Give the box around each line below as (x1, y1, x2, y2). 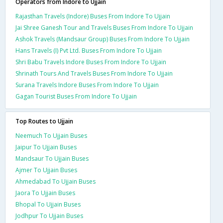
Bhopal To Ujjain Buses (15, 200, 81, 209)
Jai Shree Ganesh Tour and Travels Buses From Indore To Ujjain (15, 23, 193, 32)
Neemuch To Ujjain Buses (15, 131, 87, 140)
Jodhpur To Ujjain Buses (15, 211, 83, 220)
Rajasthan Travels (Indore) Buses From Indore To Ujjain (15, 11, 170, 20)
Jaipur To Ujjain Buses (15, 142, 77, 151)
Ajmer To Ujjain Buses (15, 165, 77, 174)
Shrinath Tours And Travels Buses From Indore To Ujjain (15, 69, 173, 78)
